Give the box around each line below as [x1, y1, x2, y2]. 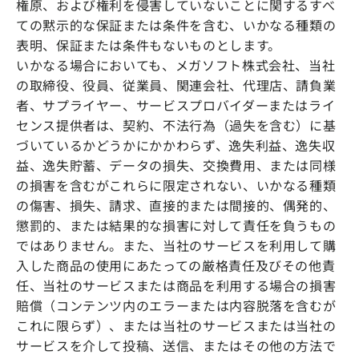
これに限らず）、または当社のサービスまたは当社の [16, 315, 337, 335]
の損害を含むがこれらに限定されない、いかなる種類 [16, 175, 337, 195]
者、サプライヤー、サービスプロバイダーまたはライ [16, 95, 336, 115]
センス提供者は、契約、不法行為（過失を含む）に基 [16, 115, 337, 135]
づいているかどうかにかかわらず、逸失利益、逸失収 [16, 135, 336, 155]
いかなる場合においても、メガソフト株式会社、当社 [16, 54, 336, 75]
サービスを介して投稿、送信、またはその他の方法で [16, 335, 337, 355]
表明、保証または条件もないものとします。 [16, 34, 281, 54]
